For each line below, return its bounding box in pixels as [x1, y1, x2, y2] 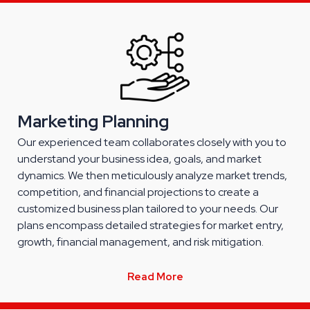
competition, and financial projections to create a [17, 185, 259, 199]
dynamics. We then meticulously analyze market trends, [17, 168, 287, 183]
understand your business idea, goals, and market [17, 152, 262, 166]
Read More [127, 270, 183, 284]
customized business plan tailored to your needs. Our [17, 201, 278, 216]
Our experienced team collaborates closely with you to [17, 135, 286, 149]
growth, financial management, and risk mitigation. [17, 235, 264, 249]
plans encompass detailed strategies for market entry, [17, 218, 284, 232]
